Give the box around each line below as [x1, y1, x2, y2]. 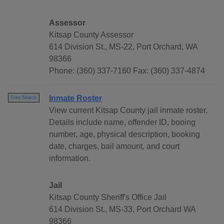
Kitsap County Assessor [49, 30, 133, 39]
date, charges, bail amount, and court [49, 142, 179, 151]
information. [49, 154, 90, 163]
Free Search [11, 95, 36, 100]
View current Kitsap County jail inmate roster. [49, 106, 207, 115]
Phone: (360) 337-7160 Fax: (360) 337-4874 [49, 66, 205, 75]
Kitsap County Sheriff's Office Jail [49, 193, 166, 202]
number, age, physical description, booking [49, 130, 200, 139]
